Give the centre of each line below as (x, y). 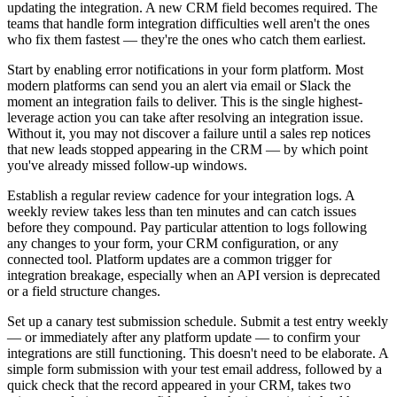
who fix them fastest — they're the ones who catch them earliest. (187, 39)
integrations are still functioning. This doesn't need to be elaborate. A (198, 353)
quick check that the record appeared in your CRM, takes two (179, 385)
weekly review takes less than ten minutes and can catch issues (182, 211)
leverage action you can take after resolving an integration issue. (185, 117)
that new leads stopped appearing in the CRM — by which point (187, 149)
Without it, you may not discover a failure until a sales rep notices (189, 133)
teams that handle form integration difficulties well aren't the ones (188, 23)
